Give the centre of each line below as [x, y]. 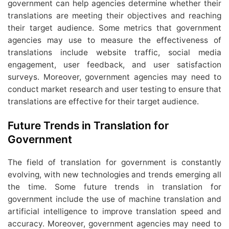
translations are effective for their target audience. [103, 102]
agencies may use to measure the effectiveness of [114, 40]
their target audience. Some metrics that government [114, 28]
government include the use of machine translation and [114, 199]
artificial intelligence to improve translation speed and [114, 212]
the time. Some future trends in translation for [114, 187]
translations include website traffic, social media [114, 53]
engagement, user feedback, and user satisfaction [114, 65]
